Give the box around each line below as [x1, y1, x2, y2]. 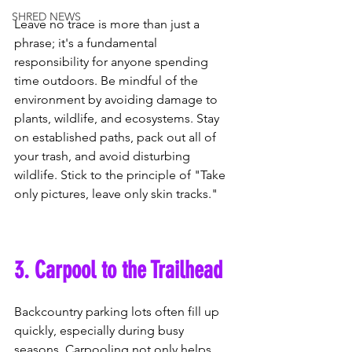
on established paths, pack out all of [14, 130, 219, 145]
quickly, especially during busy [14, 323, 187, 339]
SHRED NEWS [12, 9, 81, 24]
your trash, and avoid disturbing [14, 148, 193, 164]
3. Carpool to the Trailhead [14, 256, 222, 285]
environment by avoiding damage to [14, 92, 221, 108]
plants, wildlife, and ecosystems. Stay [14, 111, 222, 126]
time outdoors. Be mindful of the [14, 73, 201, 89]
